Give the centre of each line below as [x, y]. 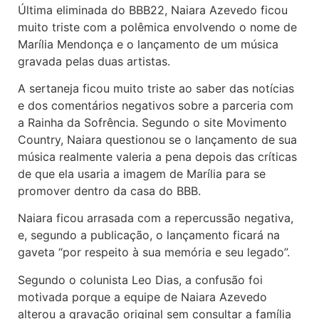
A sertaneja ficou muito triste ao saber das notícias [156, 88]
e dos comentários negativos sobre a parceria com [156, 105]
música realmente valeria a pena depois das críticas [157, 156]
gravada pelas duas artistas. [94, 61]
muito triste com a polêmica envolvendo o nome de [157, 27]
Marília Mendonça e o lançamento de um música [148, 44]
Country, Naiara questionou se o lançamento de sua [157, 139]
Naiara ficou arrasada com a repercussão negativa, [156, 218]
